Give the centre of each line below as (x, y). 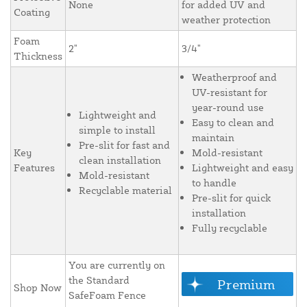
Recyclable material (125, 191)
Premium (246, 284)
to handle (214, 183)
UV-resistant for (230, 93)
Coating (32, 12)
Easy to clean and (233, 123)
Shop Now (38, 288)
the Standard (99, 280)
